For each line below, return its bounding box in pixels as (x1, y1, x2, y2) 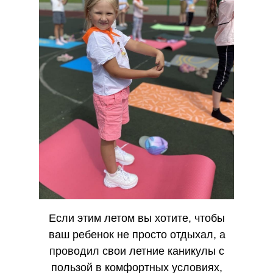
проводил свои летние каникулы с (49, 245, 224, 257)
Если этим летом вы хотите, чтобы (49, 212, 225, 224)
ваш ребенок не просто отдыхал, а (48, 229, 225, 241)
